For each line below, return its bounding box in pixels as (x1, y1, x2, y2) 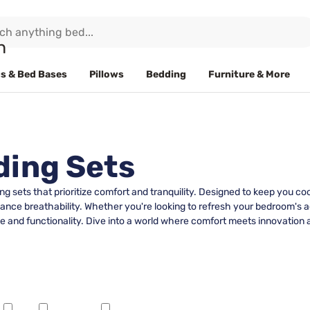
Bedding (146, 68, 186, 80)
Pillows (89, 68, 124, 80)
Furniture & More (208, 68, 290, 80)
